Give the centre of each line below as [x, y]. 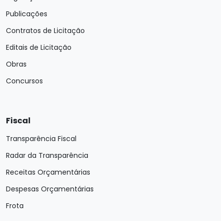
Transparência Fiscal [41, 139]
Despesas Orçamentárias [50, 189]
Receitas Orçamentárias [48, 172]
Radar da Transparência [47, 155]
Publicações [27, 14]
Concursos [24, 81]
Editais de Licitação [39, 47]
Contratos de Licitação [45, 31]
